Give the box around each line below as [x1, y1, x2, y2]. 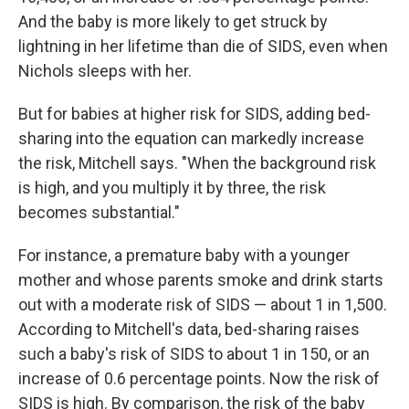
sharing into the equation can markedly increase [18, 128, 364, 148]
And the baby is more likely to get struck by [18, 11, 328, 31]
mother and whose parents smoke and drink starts [18, 269, 383, 289]
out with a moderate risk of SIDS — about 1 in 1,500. [18, 294, 387, 314]
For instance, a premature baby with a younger [18, 245, 350, 265]
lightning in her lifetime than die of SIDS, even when [18, 36, 388, 56]
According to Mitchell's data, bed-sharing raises [18, 319, 360, 339]
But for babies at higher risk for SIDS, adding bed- [18, 103, 371, 123]
